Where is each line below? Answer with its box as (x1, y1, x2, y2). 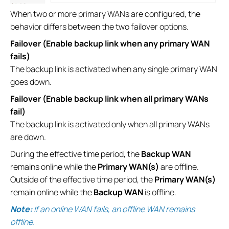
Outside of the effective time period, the (10, 174, 154, 186)
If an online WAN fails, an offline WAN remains (32, 203, 195, 215)
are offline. (159, 161, 199, 173)
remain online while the (10, 187, 94, 198)
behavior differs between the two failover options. (10, 21, 189, 33)
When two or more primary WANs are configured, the (10, 8, 200, 20)
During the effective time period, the (10, 148, 141, 160)
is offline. (143, 187, 176, 198)
